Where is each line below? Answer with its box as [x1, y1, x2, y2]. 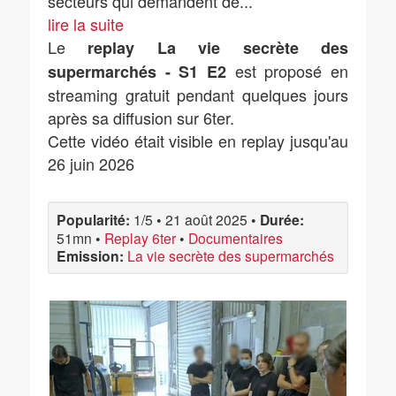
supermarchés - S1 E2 [48, 60, 226, 83]
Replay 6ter [104, 228, 176, 247]
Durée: [260, 209, 304, 230]
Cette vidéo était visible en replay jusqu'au [48, 129, 348, 152]
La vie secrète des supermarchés [127, 246, 334, 265]
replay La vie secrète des [88, 36, 349, 59]
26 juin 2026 [48, 152, 134, 175]
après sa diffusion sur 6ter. [48, 106, 234, 129]
